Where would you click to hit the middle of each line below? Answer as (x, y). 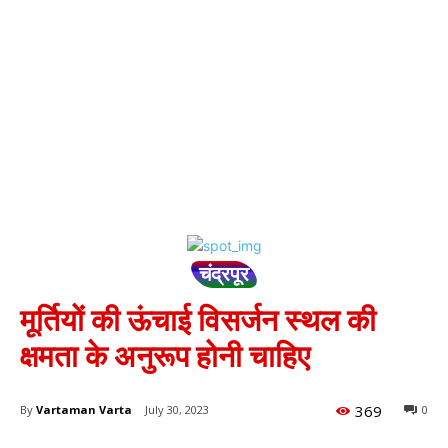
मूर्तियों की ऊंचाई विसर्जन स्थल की (198, 321)
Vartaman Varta (84, 409)
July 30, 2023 (177, 410)
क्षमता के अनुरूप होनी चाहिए (165, 357)
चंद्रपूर (224, 274)
